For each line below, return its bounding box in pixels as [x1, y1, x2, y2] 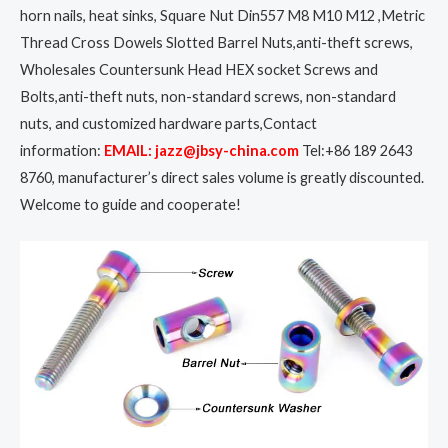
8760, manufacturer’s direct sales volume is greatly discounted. [20, 169, 424, 187]
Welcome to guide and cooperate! [20, 196, 241, 214]
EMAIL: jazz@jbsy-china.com [104, 142, 299, 160]
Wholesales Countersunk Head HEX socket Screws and [20, 61, 378, 79]
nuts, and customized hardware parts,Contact [20, 115, 317, 133]
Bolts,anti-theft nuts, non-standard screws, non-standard [20, 88, 396, 106]
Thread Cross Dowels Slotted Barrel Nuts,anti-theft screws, [20, 34, 413, 52]
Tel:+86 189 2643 [302, 142, 412, 160]
